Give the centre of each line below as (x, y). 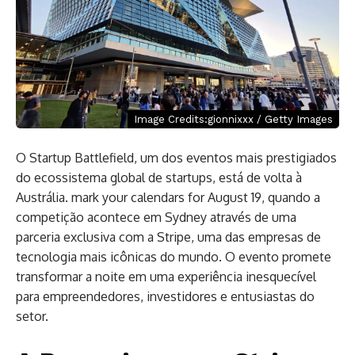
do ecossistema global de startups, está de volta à (159, 177)
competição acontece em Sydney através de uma (156, 217)
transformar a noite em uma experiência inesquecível (166, 277)
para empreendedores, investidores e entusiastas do (165, 296)
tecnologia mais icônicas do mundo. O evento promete (174, 257)
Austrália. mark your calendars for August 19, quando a (168, 197)
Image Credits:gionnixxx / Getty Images (233, 119)
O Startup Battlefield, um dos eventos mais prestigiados (176, 158)
